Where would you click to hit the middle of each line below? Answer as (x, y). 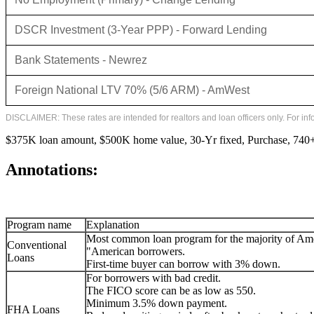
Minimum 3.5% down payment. (157, 303)
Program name (39, 224)
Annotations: (52, 169)
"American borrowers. (136, 251)
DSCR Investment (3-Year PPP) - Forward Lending (141, 29)
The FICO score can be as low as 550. (171, 290)
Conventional (37, 245)
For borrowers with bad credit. (155, 278)
